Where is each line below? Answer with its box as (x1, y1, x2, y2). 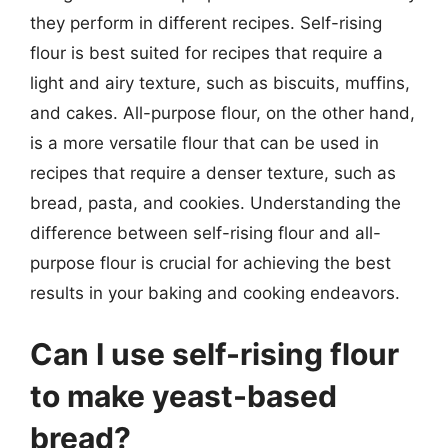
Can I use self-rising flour (30, 336, 399, 372)
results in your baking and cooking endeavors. (30, 282, 400, 303)
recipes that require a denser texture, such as (30, 162, 396, 183)
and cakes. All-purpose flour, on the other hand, (30, 102, 415, 123)
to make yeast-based (30, 378, 337, 414)
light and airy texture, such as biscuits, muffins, (30, 72, 410, 93)
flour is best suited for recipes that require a (30, 42, 383, 63)
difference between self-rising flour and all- (30, 222, 381, 243)
